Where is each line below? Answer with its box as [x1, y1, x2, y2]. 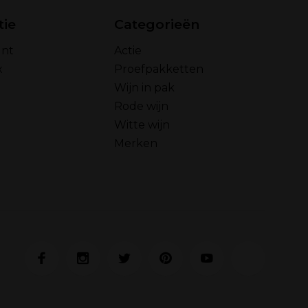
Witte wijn [114, 118, 170, 131]
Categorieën [114, 16, 199, 32]
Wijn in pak [114, 81, 175, 94]
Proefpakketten [114, 63, 203, 76]
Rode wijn [114, 100, 168, 113]
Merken [114, 137, 157, 150]
